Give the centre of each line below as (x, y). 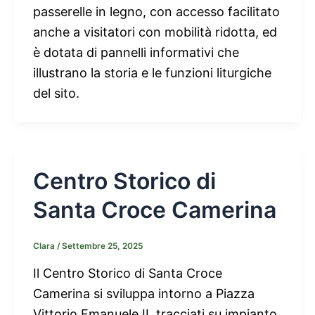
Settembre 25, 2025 (102, 246)
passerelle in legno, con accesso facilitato (156, 11)
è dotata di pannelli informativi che (136, 52)
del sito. (56, 93)
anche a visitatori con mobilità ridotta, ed (155, 32)
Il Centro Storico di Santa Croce (128, 273)
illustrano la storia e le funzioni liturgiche (152, 72)
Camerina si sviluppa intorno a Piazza (144, 293)
